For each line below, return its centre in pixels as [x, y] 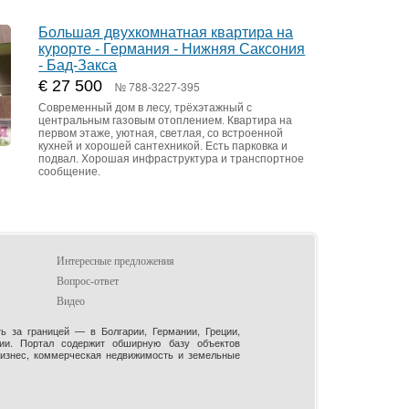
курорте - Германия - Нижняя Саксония [172, 49]
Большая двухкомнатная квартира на [166, 33]
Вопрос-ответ [87, 282]
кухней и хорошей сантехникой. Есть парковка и [163, 147]
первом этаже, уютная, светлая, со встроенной [161, 134]
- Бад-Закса [78, 66]
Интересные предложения [115, 262]
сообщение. [70, 172]
